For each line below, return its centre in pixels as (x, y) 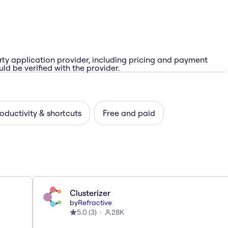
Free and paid (129, 113)
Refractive (95, 202)
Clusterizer (90, 193)
